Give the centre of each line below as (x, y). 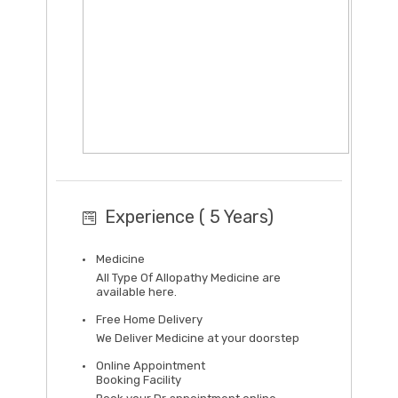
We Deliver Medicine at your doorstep (197, 338)
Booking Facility (138, 380)
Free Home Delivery (149, 320)
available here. (136, 292)
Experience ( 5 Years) (189, 217)
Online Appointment (150, 366)
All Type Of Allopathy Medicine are (188, 278)
